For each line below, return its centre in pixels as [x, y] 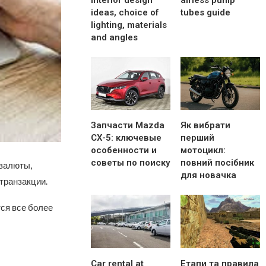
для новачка [209, 175]
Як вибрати [206, 126]
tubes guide [206, 13]
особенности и [124, 151]
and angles [115, 38]
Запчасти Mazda [128, 126]
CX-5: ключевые [126, 138]
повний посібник [218, 163]
